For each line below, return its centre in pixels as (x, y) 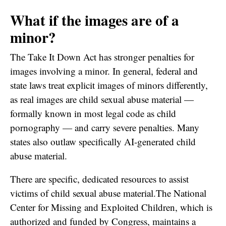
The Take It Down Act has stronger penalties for (102, 56)
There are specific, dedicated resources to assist (99, 179)
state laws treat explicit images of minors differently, (109, 85)
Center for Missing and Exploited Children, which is (111, 207)
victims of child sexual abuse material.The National (108, 193)
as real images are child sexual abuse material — (102, 99)
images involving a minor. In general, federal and (104, 71)
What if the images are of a (95, 20)
